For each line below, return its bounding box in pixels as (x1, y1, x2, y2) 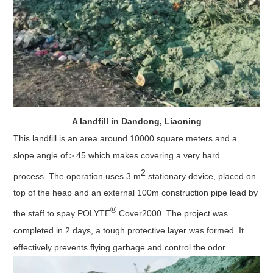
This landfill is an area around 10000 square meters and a (13, 133, 238, 143)
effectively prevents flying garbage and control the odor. (13, 243, 230, 253)
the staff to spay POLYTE (13, 208, 111, 219)
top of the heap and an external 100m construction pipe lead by (13, 188, 258, 198)
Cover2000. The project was (119, 208, 229, 219)
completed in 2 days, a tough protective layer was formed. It (13, 225, 244, 236)
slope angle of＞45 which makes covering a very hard (13, 150, 221, 160)
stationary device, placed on (146, 171, 257, 181)
